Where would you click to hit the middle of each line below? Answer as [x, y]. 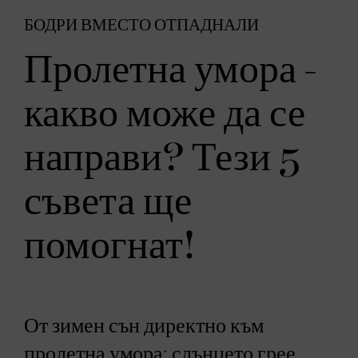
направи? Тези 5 [162, 158]
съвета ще [108, 202]
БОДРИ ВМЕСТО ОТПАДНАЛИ [141, 25]
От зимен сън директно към [144, 326]
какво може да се [165, 114]
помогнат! [110, 246]
